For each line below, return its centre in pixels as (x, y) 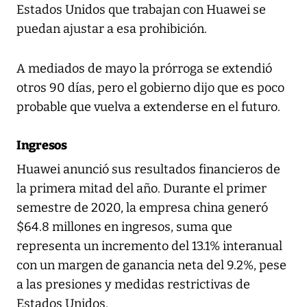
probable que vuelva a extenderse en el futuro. (148, 107)
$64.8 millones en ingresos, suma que (124, 227)
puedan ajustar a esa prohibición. (112, 29)
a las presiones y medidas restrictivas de (133, 285)
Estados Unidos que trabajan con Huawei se (141, 10)
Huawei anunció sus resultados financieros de (148, 170)
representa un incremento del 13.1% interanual (149, 246)
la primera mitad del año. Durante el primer (142, 189)
